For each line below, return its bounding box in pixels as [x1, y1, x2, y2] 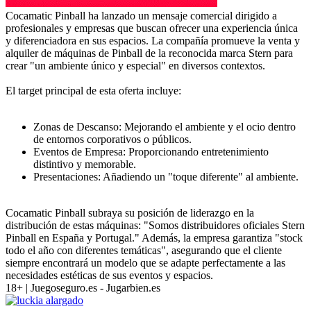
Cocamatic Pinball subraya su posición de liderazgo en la [6, 206, 254, 219]
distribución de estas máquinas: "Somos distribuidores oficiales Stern [6, 219, 305, 231]
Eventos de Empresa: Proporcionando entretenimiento [33, 145, 269, 158]
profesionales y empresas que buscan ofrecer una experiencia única [6, 22, 298, 34]
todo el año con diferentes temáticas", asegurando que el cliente [6, 244, 282, 256]
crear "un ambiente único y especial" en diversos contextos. [6, 59, 265, 72]
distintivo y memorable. [33, 158, 136, 170]
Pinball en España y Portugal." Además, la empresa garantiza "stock [6, 231, 303, 244]
